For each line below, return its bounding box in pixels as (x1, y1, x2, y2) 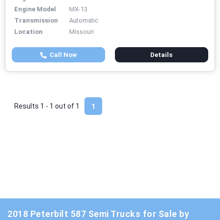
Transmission (14, 17, 58, 25)
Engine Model (14, 5, 56, 13)
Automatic (69, 17, 98, 25)
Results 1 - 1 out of (14, 102, 76, 110)
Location (14, 28, 43, 36)
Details (150, 51, 173, 59)
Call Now (46, 51, 77, 59)
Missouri (69, 28, 94, 36)
